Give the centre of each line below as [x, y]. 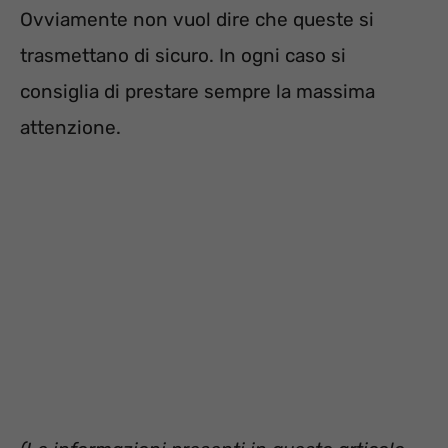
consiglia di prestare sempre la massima [197, 91]
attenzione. [70, 127]
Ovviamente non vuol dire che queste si [197, 19]
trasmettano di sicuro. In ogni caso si [183, 55]
